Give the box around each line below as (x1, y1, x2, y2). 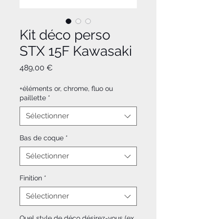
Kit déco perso (20, 27, 110, 44)
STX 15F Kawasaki (20, 43, 132, 60)
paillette (20, 94, 46, 102)
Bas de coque (20, 134, 64, 142)
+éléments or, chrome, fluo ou (20, 85, 113, 93)
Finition (20, 174, 42, 182)
